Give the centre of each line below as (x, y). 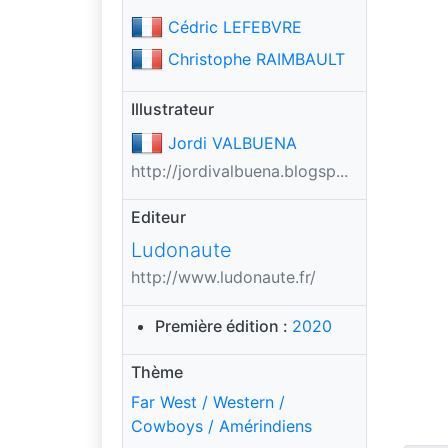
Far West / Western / (208, 402)
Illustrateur (172, 109)
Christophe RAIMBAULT (256, 59)
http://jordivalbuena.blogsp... (239, 171)
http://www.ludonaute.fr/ (223, 277)
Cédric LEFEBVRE (235, 27)
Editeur (158, 217)
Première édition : (223, 326)
